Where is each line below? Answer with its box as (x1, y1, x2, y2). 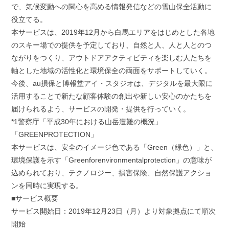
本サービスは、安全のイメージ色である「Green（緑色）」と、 (11, 143, 218, 152)
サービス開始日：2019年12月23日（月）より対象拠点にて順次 (11, 207, 216, 216)
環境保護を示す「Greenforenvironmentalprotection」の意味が (11, 156, 212, 165)
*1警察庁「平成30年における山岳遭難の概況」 (11, 118, 162, 126)
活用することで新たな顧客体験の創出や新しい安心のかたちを (11, 92, 212, 101)
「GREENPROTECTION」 (11, 130, 98, 139)
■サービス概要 (11, 194, 58, 203)
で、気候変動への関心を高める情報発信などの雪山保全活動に (11, 3, 212, 11)
